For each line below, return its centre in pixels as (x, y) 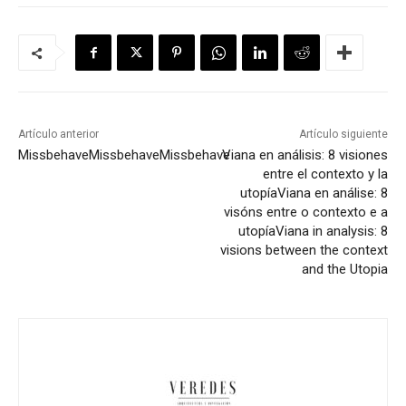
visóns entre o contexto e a (305, 213)
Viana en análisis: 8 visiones (304, 155)
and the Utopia (344, 270)
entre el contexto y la (325, 174)
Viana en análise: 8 (332, 193)
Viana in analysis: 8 (331, 232)
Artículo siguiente (343, 135)
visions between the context (304, 251)
